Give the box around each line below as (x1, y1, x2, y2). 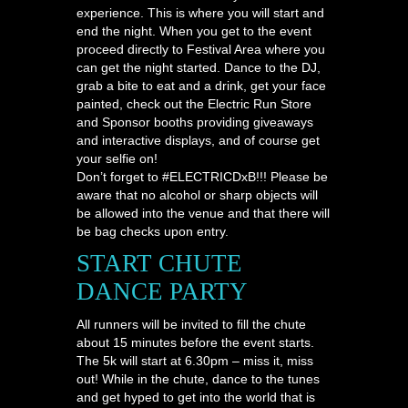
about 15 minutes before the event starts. (76, 334, 314, 350)
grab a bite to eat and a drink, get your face (76, 77, 326, 93)
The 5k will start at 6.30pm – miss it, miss (76, 352, 313, 368)
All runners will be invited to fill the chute (76, 316, 306, 331)
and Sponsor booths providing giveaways (76, 114, 313, 129)
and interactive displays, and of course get (76, 132, 320, 148)
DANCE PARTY (76, 277, 248, 305)
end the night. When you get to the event (76, 23, 311, 38)
